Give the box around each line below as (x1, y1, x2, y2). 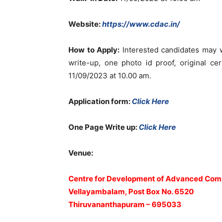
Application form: (68, 97, 132, 106)
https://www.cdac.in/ (101, 19, 180, 29)
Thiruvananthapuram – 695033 (68, 200, 181, 209)
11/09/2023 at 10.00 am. (68, 71, 151, 80)
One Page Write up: (68, 122, 139, 132)
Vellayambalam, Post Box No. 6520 (68, 187, 194, 196)
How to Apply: (68, 45, 120, 55)
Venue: (68, 148, 93, 158)
